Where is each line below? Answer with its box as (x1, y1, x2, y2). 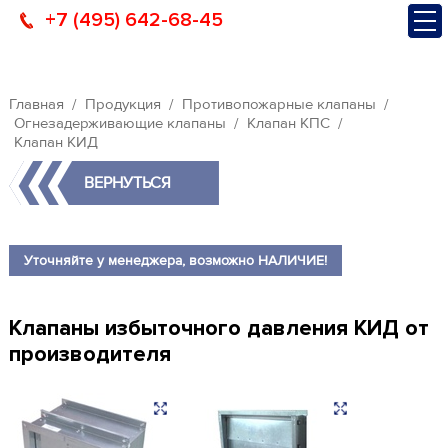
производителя (8, 341, 171, 368)
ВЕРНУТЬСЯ (83, 172, 171, 193)
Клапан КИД (13, 133, 98, 151)
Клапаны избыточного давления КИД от (8, 315, 429, 342)
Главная (8, 95, 64, 113)
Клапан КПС (246, 114, 330, 132)
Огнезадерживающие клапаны (13, 114, 226, 132)
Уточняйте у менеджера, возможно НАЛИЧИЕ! (23, 252, 327, 269)
